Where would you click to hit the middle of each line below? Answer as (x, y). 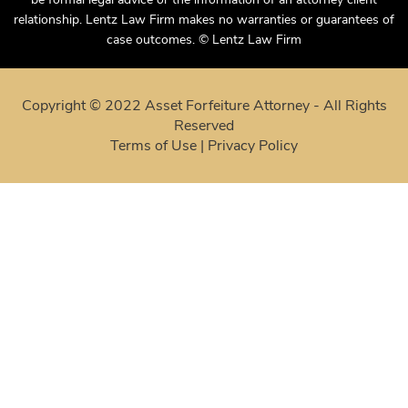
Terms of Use (153, 125)
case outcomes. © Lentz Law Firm (204, 19)
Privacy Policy (253, 125)
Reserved (204, 105)
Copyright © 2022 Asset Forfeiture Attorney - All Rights (204, 85)
